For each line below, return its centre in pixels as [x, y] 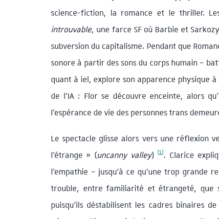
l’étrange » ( [74, 154]
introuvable [71, 29]
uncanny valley [124, 154]
